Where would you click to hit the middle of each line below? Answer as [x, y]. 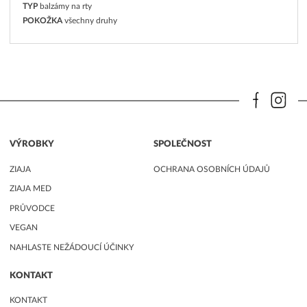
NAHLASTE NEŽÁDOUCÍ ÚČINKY [71, 247]
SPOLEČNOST [183, 144]
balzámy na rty [65, 6]
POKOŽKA [42, 21]
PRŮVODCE [32, 208]
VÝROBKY [32, 144]
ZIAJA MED [30, 189]
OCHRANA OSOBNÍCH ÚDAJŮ [212, 169]
